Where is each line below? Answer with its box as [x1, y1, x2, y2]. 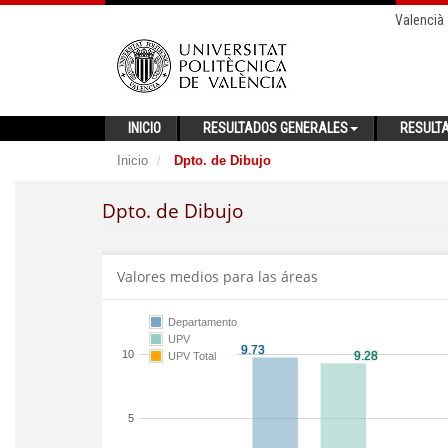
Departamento [168, 316, 237, 328]
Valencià [394, 12, 444, 28]
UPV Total [168, 350, 216, 362]
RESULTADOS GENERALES [203, 120, 348, 136]
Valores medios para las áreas [117, 267, 318, 286]
